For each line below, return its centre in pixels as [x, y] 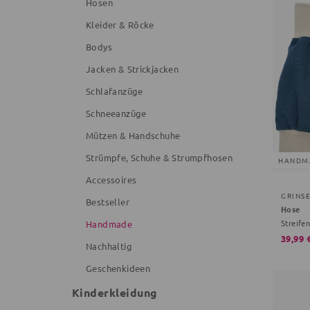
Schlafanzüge [115, 91]
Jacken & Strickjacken [133, 69]
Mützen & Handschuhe [133, 135]
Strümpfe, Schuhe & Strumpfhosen [159, 157]
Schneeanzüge [116, 113]
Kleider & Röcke [120, 25]
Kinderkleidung [115, 292]
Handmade [109, 224]
